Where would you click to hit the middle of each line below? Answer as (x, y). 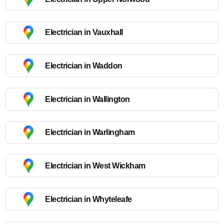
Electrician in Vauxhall (84, 32)
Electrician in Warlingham (90, 132)
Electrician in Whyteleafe (88, 199)
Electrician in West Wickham (95, 166)
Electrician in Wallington (87, 99)
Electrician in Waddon (84, 66)
